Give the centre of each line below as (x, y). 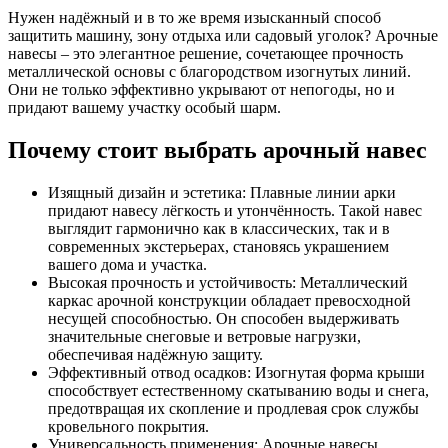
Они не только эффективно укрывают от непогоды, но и (201, 89)
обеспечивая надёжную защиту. (155, 354)
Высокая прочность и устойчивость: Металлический (228, 282)
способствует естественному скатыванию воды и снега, (238, 390)
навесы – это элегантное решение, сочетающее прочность (205, 53)
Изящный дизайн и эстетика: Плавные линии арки (222, 192)
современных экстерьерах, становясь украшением (218, 246)
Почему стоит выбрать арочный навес (217, 149)
